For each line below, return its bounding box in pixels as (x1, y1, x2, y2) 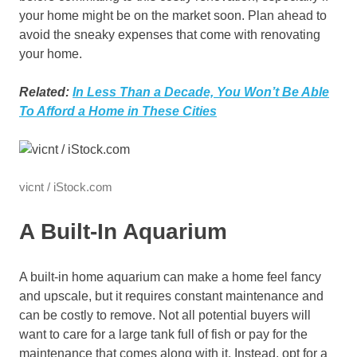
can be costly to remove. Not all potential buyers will (19, 308, 311, 323)
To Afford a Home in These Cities (19, 104, 217, 119)
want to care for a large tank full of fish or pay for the (19, 328, 308, 342)
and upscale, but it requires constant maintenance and (19, 289, 324, 304)
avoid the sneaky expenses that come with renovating (19, 28, 320, 42)
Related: (19, 85, 73, 100)
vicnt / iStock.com (19, 180, 112, 194)
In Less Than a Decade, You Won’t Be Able (73, 85, 329, 100)
